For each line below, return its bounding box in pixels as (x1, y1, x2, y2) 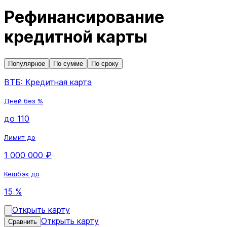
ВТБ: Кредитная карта (4, 77, 92, 87)
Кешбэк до (4, 169, 40, 178)
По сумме (53, 59, 83, 67)
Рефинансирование (4, 7, 164, 27)
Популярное (8, 59, 45, 67)
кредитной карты (4, 27, 147, 47)
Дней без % (4, 96, 43, 105)
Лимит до (4, 133, 35, 141)
